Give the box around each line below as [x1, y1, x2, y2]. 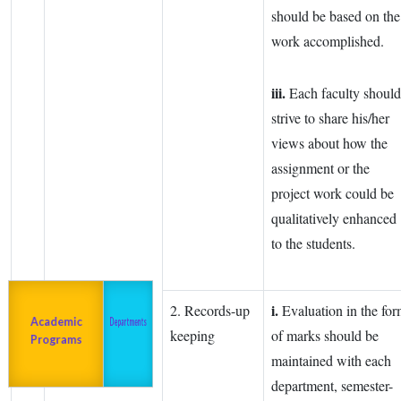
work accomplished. [271, 31, 384, 51]
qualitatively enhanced [271, 209, 397, 228]
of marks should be [271, 326, 379, 346]
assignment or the [271, 158, 370, 178]
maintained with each [271, 351, 391, 371]
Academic [20, 313, 40, 328]
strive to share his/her [271, 108, 389, 128]
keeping [170, 326, 215, 346]
